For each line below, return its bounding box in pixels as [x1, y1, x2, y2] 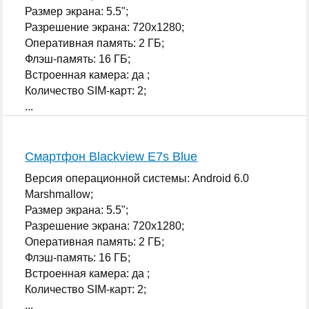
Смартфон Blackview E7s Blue [25, 149, 198, 163]
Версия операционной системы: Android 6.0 [25, 172, 250, 184]
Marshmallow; [25, 188, 94, 200]
